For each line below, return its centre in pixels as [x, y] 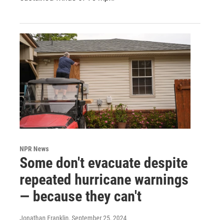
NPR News [34, 149]
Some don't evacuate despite [104, 163]
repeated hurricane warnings [104, 179]
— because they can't [81, 196]
